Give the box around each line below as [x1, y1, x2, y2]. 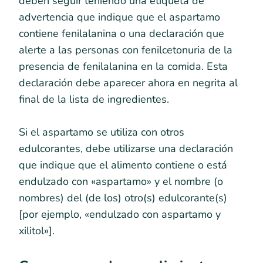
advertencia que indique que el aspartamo [19, 9, 220, 24]
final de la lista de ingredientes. [19, 92, 169, 106]
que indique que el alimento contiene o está [19, 157, 227, 172]
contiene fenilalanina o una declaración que [19, 26, 224, 41]
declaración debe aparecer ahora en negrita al [19, 75, 238, 90]
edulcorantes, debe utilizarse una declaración [19, 141, 233, 156]
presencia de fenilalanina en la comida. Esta [19, 59, 228, 73]
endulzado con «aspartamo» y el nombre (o [19, 174, 223, 188]
